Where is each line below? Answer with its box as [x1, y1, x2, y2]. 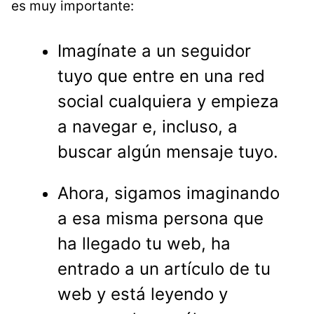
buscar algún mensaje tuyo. [57, 141, 279, 162]
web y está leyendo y [57, 283, 228, 304]
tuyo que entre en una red [57, 65, 266, 86]
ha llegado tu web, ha [57, 233, 231, 254]
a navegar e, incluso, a [57, 116, 238, 137]
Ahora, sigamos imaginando [57, 182, 280, 203]
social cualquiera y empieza [57, 90, 280, 111]
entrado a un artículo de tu [57, 258, 271, 279]
